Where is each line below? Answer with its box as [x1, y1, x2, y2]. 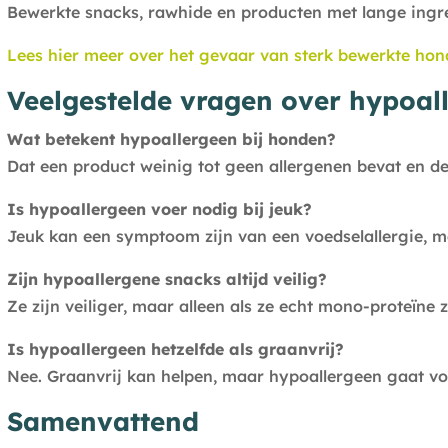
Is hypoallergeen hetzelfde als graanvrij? [6, 339, 344, 360]
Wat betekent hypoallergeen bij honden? [6, 129, 336, 150]
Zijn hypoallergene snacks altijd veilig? [6, 269, 327, 290]
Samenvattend [6, 405, 199, 439]
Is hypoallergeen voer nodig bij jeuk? [6, 199, 312, 220]
